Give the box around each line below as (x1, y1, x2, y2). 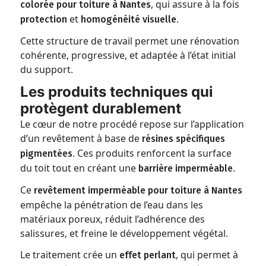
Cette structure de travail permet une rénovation (20, 34, 240, 47)
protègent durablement (20, 100, 182, 117)
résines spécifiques (142, 133, 226, 144)
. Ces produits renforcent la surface (72, 147, 232, 160)
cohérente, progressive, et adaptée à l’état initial (20, 49, 236, 62)
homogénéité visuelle (81, 14, 177, 25)
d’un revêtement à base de (20, 132, 142, 145)
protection (20, 14, 68, 25)
